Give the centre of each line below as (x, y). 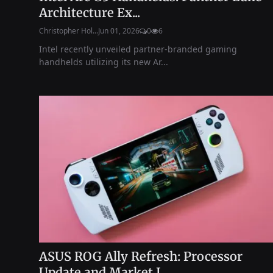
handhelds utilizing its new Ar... (104, 62)
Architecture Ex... (90, 12)
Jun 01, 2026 (119, 30)
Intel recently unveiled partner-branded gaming (138, 49)
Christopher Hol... (69, 30)
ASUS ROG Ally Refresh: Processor (141, 256)
